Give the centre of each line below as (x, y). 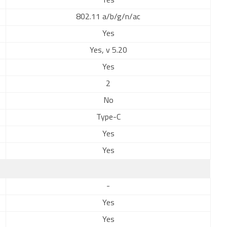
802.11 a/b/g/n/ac (108, 17)
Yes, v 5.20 (108, 51)
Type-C (108, 118)
